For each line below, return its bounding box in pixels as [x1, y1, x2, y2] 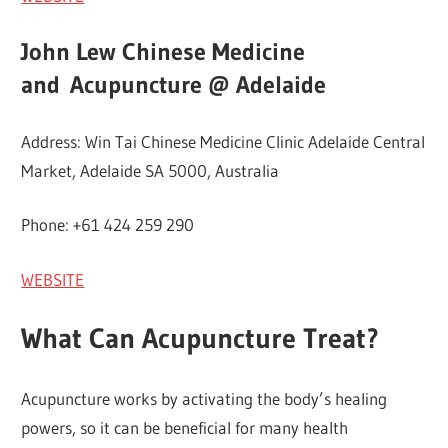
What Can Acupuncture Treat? [21, 321, 380, 356]
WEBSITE [21, 268, 85, 290]
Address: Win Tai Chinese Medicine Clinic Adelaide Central [21, 130, 426, 152]
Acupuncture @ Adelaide [60, 70, 327, 100]
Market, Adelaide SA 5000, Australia [21, 159, 280, 181]
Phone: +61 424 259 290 [21, 214, 195, 236]
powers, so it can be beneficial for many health [21, 416, 349, 438]
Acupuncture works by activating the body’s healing [21, 387, 388, 409]
